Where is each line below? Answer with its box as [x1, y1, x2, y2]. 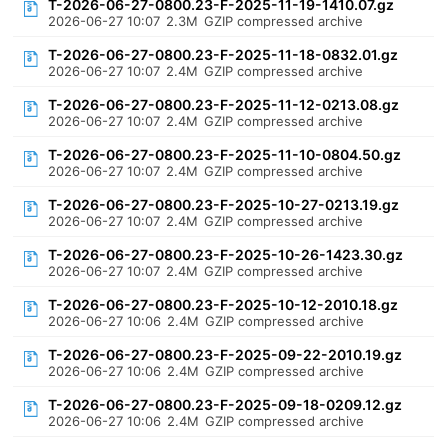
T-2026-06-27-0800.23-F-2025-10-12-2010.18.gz [48, 296, 399, 313]
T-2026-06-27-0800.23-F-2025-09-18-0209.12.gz [48, 396, 403, 413]
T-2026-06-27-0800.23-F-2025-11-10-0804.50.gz [48, 146, 402, 163]
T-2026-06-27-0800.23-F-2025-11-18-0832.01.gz [48, 46, 399, 63]
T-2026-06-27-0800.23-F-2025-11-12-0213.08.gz [48, 96, 400, 113]
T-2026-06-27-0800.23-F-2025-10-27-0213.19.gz [48, 196, 400, 213]
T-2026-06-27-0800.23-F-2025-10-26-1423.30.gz [48, 246, 404, 263]
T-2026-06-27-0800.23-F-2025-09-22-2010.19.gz [48, 346, 403, 363]
